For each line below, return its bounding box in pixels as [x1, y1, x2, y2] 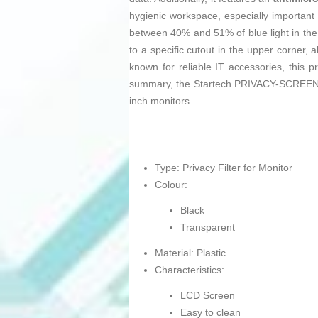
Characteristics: [155, 264, 224, 276]
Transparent [180, 221, 235, 234]
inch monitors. [129, 95, 192, 107]
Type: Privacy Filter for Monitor [155, 162, 292, 174]
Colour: [155, 179, 187, 191]
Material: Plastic [155, 247, 226, 259]
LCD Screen [180, 290, 235, 302]
